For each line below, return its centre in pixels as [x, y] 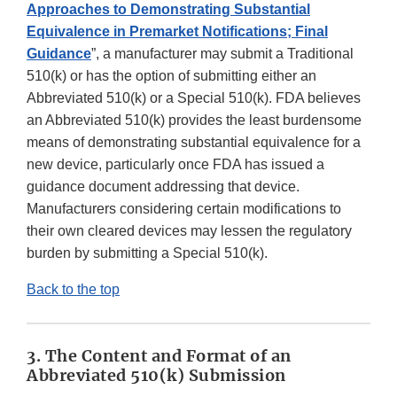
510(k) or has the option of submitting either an [171, 76]
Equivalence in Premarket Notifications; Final [177, 32]
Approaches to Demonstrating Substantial [168, 10]
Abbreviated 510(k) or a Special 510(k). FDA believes [194, 98]
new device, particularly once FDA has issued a [175, 165]
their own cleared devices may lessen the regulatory [189, 231]
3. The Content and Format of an [159, 356]
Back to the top [73, 290]
